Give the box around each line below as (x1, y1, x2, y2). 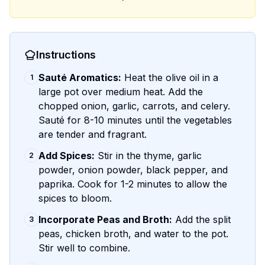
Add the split (172, 214, 231, 225)
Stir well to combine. (38, 242, 130, 254)
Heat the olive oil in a (121, 72, 218, 83)
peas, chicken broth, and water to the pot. (38, 228, 228, 240)
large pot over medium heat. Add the (38, 86, 203, 98)
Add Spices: (38, 150, 95, 161)
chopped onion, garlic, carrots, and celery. (38, 100, 230, 112)
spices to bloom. (38, 192, 112, 204)
